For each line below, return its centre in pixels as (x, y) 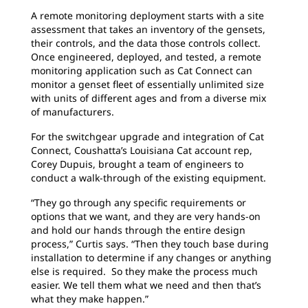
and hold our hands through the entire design (138, 230)
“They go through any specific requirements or (139, 202)
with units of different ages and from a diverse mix (148, 98)
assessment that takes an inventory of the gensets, (148, 29)
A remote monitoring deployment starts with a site (147, 15)
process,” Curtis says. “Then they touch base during (150, 244)
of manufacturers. (73, 112)
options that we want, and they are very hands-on (146, 216)
